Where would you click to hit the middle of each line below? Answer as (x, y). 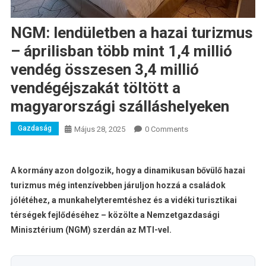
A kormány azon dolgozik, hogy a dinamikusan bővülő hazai (128, 171)
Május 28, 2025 (99, 129)
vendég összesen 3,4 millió (104, 70)
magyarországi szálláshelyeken (120, 107)
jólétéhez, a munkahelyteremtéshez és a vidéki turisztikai (123, 200)
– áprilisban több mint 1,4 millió (121, 51)
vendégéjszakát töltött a (95, 88)
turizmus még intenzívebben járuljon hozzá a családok (118, 186)
